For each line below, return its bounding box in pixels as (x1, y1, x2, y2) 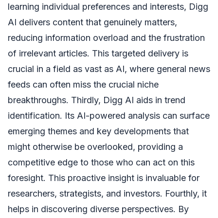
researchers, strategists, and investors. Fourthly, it (8, 188, 207, 199)
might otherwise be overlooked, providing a (8, 141, 183, 152)
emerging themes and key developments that (8, 126, 189, 136)
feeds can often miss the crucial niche (8, 79, 159, 90)
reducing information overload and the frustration (8, 32, 205, 43)
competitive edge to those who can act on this (8, 157, 195, 167)
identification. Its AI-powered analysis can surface (8, 110, 210, 121)
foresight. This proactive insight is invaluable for (8, 172, 200, 183)
